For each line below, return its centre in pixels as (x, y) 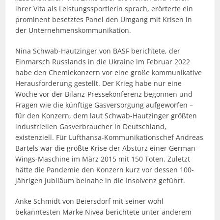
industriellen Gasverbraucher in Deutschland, (91, 126)
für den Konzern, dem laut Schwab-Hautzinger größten (106, 116)
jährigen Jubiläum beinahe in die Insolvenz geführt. (100, 180)
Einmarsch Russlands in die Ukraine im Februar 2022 (103, 62)
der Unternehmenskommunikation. (73, 30)
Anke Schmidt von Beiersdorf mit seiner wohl (90, 201)
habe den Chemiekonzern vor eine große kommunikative (109, 72)
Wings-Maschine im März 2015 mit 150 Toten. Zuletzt (103, 159)
